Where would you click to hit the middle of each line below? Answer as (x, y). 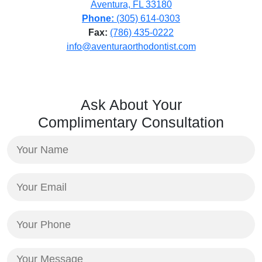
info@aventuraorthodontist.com (131, 46)
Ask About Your (131, 105)
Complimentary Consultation (131, 122)
